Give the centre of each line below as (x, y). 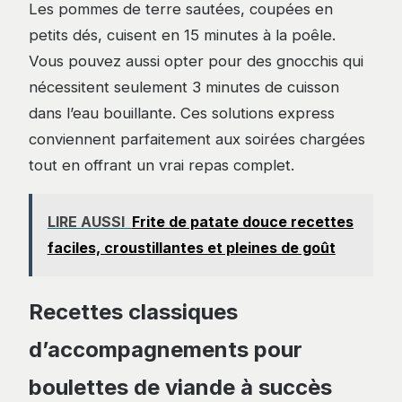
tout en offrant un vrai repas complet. (162, 166)
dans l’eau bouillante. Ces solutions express (182, 114)
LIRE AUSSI (86, 221)
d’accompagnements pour (166, 350)
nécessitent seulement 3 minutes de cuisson (184, 87)
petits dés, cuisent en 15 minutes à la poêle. (182, 35)
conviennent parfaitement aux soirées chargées (197, 140)
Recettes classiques (133, 312)
